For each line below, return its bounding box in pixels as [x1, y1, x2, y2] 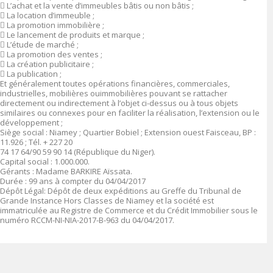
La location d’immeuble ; [7, 10, 94, 21]
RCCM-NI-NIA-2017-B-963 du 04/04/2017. [31, 214, 174, 225]
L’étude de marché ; [7, 39, 79, 50]
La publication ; [7, 68, 62, 79]
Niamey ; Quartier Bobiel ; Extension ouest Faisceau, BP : [49, 127, 256, 138]
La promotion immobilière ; [7, 19, 104, 30]
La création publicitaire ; [7, 58, 94, 69]
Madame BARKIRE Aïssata [36, 166, 130, 177]
